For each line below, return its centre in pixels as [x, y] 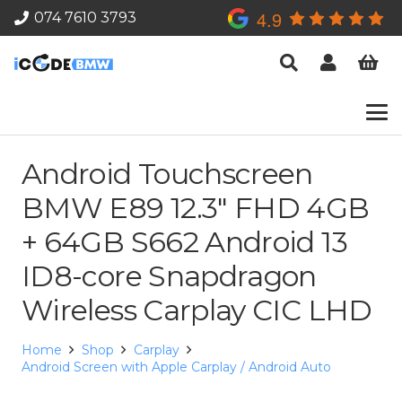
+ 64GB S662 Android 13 [184, 242]
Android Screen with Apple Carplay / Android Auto [176, 367]
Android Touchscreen [167, 174]
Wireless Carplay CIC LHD [197, 310]
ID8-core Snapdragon [169, 276]
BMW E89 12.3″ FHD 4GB [196, 208]
